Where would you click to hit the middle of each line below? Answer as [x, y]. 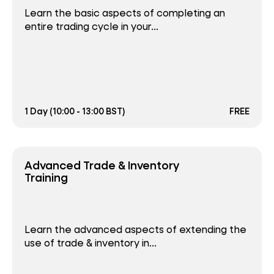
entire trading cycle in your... [91, 26]
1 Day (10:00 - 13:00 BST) [75, 111]
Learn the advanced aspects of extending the [135, 229]
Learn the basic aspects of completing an [125, 13]
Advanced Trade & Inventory [102, 165]
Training [46, 177]
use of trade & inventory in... [91, 242]
